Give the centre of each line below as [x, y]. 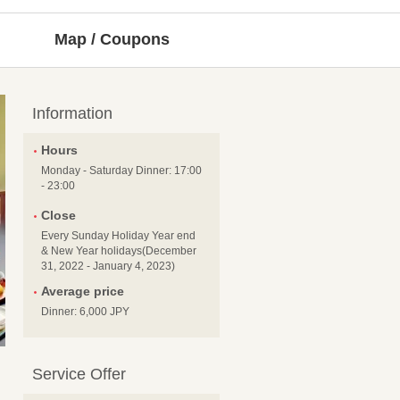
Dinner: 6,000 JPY [85, 312]
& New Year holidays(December [119, 251]
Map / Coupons [112, 40]
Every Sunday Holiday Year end [118, 236]
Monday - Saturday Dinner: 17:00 [121, 171]
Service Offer [79, 375]
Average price [83, 292]
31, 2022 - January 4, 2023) [108, 267]
